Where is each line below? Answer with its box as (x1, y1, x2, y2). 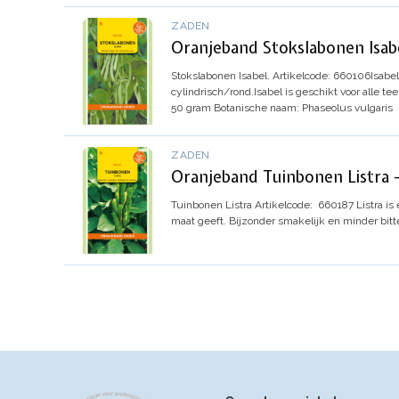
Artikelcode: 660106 (273, 69, 370, 82)
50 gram (171, 101, 211, 114)
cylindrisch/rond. (171, 85, 254, 98)
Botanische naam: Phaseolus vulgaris (214, 101, 393, 114)
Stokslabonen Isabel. (171, 69, 270, 82)
